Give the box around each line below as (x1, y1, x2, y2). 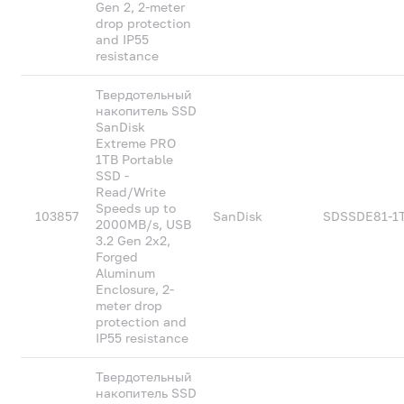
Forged (96, 249, 139, 264)
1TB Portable (96, 151, 174, 167)
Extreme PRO (96, 135, 177, 151)
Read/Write (96, 184, 167, 199)
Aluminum (96, 265, 156, 280)
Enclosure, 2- (96, 281, 175, 297)
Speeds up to (96, 200, 177, 216)
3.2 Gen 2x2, (96, 233, 171, 248)
